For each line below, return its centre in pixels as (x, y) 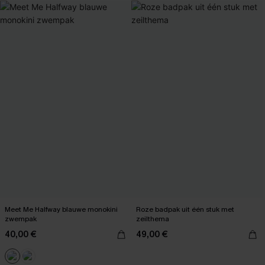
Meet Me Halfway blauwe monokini (61, 209)
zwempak (21, 219)
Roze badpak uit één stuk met (185, 209)
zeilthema (153, 219)
